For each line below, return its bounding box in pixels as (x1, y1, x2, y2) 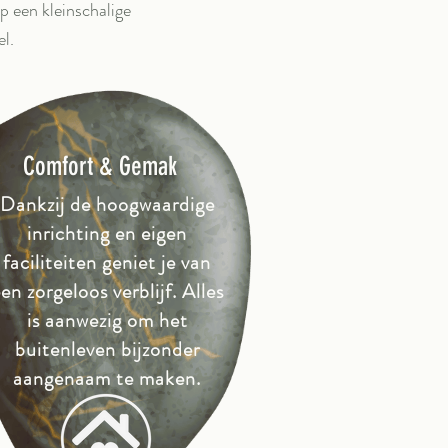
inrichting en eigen (27, 219, 187, 248)
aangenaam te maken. (13, 364, 201, 393)
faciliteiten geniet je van (3, 248, 211, 277)
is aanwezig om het (26, 306, 188, 335)
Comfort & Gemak (23, 151, 177, 182)
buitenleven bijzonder (14, 335, 200, 364)
